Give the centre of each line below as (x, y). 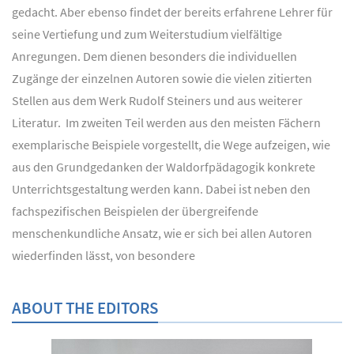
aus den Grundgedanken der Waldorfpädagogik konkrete (164, 166)
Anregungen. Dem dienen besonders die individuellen (154, 56)
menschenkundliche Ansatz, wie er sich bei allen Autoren (162, 233)
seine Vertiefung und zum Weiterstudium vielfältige (147, 34)
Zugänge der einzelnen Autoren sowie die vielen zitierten (162, 78)
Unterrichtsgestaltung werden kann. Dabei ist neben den (161, 188)
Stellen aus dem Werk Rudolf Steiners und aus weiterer (157, 100)
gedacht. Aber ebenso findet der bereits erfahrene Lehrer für (172, 11)
